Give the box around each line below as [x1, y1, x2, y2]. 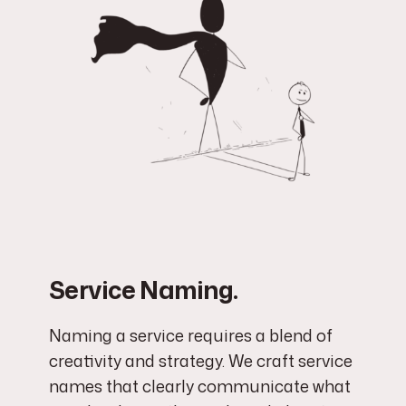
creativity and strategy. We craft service [48, 349, 353, 373]
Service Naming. [48, 273, 238, 308]
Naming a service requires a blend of [48, 324, 333, 348]
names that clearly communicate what [48, 374, 351, 399]
